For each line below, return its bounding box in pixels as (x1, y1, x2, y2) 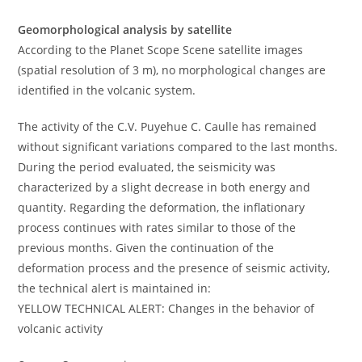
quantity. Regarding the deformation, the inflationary (18, 199, 305, 215)
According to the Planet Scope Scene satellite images (18, 41, 304, 57)
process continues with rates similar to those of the (18, 219, 297, 235)
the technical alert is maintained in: (18, 280, 212, 296)
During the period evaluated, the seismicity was (18, 158, 276, 175)
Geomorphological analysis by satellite (18, 21, 233, 37)
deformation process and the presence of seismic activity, (18, 259, 330, 276)
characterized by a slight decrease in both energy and (18, 179, 311, 195)
